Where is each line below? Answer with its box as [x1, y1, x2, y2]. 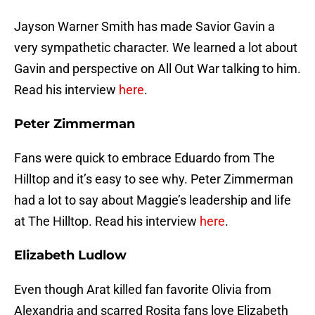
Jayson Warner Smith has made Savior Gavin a [14, 19, 275, 34]
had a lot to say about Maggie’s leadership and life [14, 193, 291, 208]
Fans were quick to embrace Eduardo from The [14, 150, 275, 166]
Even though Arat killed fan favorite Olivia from [14, 282, 271, 297]
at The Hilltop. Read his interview [14, 214, 200, 229]
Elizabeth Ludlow [14, 247, 127, 264]
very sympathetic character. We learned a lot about [14, 40, 297, 56]
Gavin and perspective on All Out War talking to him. [14, 61, 301, 77]
